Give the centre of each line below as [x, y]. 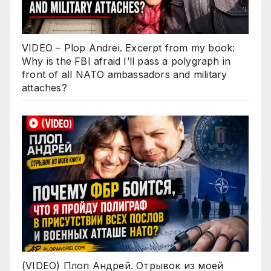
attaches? [44, 87]
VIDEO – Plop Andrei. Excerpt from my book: [129, 47]
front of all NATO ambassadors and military [125, 74]
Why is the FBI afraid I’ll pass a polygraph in [126, 61]
